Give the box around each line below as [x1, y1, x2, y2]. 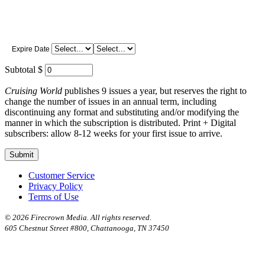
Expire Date [12, 44, 50, 53]
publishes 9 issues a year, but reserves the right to [62, 85, 247, 96]
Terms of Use [28, 191, 79, 202]
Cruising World [5, 85, 62, 96]
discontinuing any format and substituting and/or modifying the [5, 106, 239, 117]
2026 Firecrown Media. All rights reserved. [12, 212, 151, 222]
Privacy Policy [28, 180, 83, 191]
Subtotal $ [5, 64, 43, 75]
